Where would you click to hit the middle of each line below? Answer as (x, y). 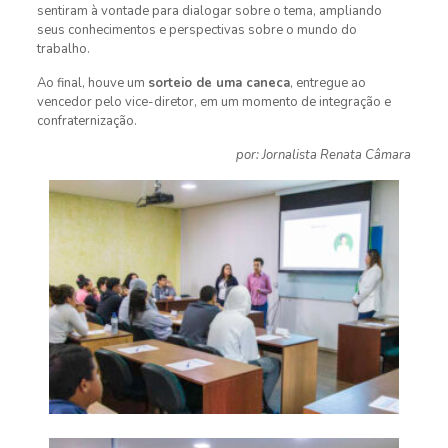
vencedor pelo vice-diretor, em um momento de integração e (213, 102)
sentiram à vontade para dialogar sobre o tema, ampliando (209, 11)
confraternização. (86, 121)
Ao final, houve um (92, 83)
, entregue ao (327, 83)
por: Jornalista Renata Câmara (324, 155)
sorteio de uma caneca (218, 83)
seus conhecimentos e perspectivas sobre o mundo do (196, 30)
